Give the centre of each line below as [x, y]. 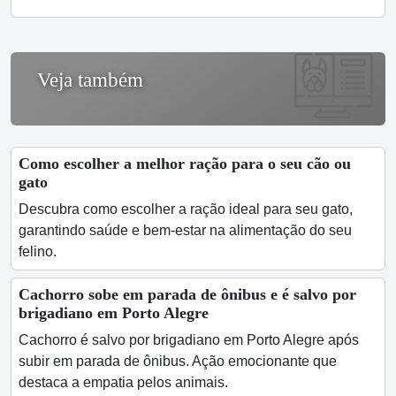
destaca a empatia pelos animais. [123, 382]
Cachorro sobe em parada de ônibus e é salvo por [187, 294]
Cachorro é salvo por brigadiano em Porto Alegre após [189, 340]
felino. [38, 251]
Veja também [90, 80]
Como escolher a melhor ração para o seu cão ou [185, 164]
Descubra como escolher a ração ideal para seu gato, [186, 209]
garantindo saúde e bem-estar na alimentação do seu [185, 230]
